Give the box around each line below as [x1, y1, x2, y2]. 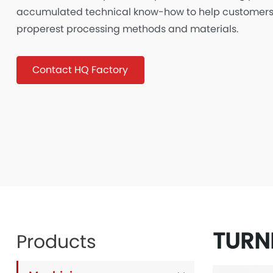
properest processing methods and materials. [16, 22, 238, 36]
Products [16, 229, 96, 255]
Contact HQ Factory [32, 63, 129, 77]
